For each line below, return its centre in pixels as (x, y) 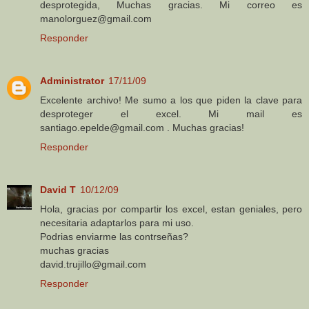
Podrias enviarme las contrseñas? (114, 236)
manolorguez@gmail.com (96, 18)
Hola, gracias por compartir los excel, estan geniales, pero (171, 209)
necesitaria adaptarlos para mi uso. (117, 222)
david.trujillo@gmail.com (93, 264)
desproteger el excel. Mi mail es (171, 113)
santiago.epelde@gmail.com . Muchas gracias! (142, 127)
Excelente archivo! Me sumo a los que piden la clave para (171, 100)
